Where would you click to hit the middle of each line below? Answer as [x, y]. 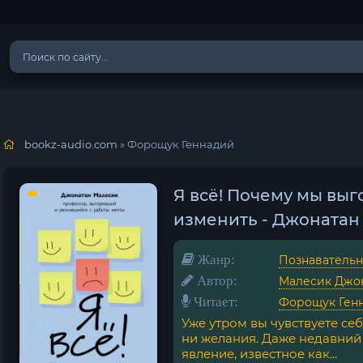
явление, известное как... [259, 354]
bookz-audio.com [71, 144]
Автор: [216, 280]
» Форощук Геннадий [176, 144]
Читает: [214, 301]
